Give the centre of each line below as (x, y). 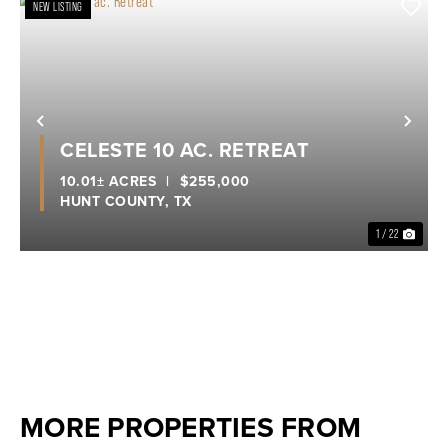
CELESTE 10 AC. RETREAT (184, 150)
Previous (87, 131)
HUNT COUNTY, (117, 201)
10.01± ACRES (108, 181)
